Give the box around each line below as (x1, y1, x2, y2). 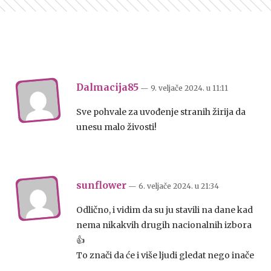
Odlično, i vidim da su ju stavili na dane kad (76, 204, 253, 216)
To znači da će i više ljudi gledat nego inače (76, 250, 254, 261)
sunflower (76, 180, 126, 192)
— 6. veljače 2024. (128, 181, 195, 191)
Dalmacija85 (76, 82, 139, 94)
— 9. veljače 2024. (140, 83, 206, 93)
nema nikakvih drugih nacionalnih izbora (76, 220, 252, 231)
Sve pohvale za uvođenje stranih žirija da (76, 106, 246, 118)
